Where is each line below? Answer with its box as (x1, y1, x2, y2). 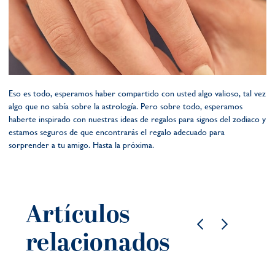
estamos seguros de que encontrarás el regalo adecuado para (9, 127, 225, 137)
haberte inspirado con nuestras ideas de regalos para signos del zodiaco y (9, 114, 266, 124)
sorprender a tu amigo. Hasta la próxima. (9, 140, 154, 150)
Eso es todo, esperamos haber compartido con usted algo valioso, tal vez (9, 88, 266, 98)
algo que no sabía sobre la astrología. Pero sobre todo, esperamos (9, 101, 242, 111)
